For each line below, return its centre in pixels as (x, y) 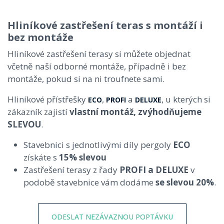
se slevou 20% (185, 182)
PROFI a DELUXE (154, 170)
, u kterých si (186, 99)
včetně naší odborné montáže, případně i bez (97, 66)
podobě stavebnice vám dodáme (89, 182)
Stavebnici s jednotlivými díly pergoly (98, 145)
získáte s (41, 157)
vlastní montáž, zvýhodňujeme (135, 112)
